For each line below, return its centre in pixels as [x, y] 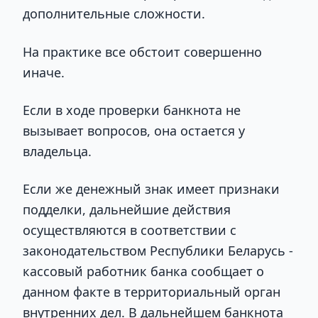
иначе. [44, 72]
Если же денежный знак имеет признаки [151, 189]
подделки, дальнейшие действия [127, 210]
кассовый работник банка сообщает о [143, 272]
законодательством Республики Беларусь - [158, 251]
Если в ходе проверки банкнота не [132, 110]
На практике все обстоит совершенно [142, 51]
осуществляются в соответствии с [130, 230]
